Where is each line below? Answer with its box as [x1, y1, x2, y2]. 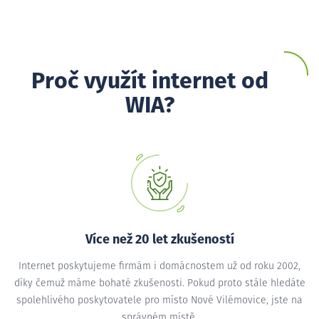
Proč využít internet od [31, 70, 268, 93]
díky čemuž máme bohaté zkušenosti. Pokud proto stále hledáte [14, 278, 305, 288]
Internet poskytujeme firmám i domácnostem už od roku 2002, [19, 261, 300, 271]
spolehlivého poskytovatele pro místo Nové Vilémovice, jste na [16, 295, 303, 305]
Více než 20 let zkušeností [85, 233, 234, 246]
